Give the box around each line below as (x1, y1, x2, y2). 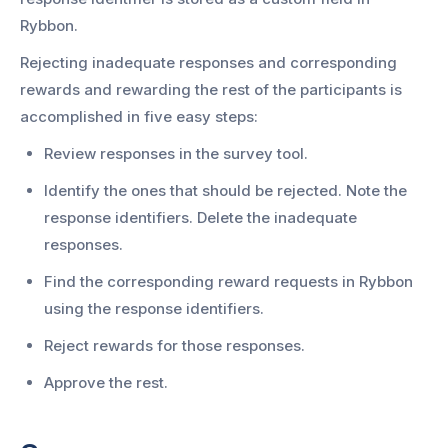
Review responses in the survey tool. (44, 143, 308, 163)
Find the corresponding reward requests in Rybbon (44, 271, 413, 291)
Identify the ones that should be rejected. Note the (44, 180, 407, 200)
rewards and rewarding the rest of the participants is (20, 79, 402, 99)
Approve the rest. (44, 372, 168, 392)
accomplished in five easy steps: (20, 106, 258, 126)
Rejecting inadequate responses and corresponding (20, 52, 397, 72)
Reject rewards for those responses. (44, 335, 305, 355)
